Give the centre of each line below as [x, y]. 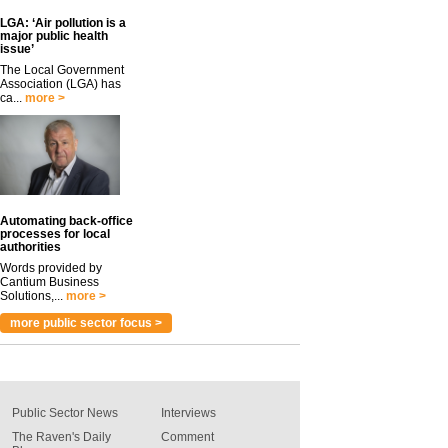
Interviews [188, 413]
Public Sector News [65, 413]
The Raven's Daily [61, 437]
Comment [187, 437]
